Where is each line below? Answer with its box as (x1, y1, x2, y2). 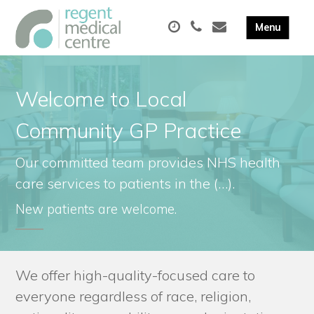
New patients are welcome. (15, 200, 177, 217)
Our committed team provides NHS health (15, 153, 281, 171)
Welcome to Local (15, 85, 187, 112)
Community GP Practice (15, 116, 242, 144)
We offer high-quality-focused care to (15, 266, 256, 284)
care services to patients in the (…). (15, 174, 235, 192)
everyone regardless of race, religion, (15, 287, 252, 305)
